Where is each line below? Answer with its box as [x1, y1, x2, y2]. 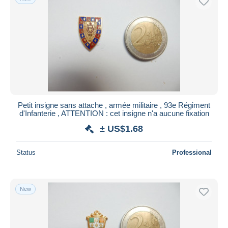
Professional [172, 148, 212, 156]
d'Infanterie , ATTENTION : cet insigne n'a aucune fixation [19, 108, 209, 118]
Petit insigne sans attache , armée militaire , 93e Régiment [18, 100, 210, 109]
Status [16, 148, 36, 156]
